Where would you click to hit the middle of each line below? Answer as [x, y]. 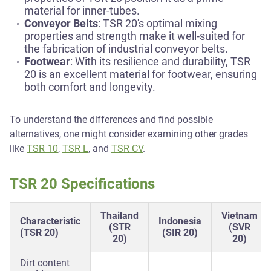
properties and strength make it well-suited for [135, 36]
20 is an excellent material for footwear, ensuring [141, 74]
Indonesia [180, 221]
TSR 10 [42, 149]
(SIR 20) [180, 233]
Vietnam [240, 216]
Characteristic [50, 221]
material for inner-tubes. [82, 11]
